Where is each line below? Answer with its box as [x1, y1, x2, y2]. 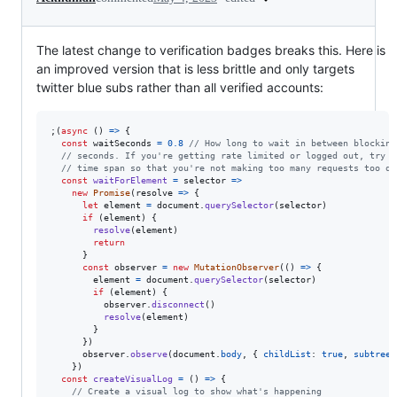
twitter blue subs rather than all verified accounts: [36, 79, 323, 95]
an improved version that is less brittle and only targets [36, 60, 354, 76]
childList [263, 348, 311, 359]
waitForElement [93, 175, 167, 185]
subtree [354, 348, 391, 359]
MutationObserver [194, 261, 279, 272]
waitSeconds [93, 137, 152, 148]
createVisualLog [93, 373, 173, 384]
